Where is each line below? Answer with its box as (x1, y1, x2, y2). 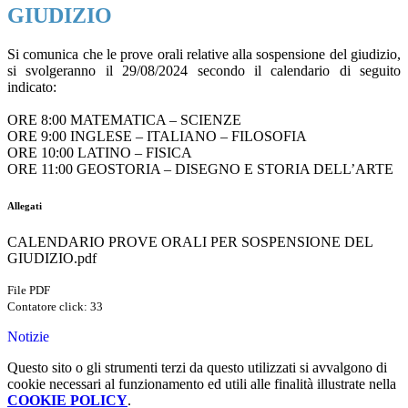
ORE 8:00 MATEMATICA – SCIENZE (7, 112, 241, 128)
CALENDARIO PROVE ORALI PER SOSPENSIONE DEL (7, 234, 372, 250)
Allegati (7, 200, 42, 212)
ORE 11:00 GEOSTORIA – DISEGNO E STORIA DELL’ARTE (7, 161, 393, 178)
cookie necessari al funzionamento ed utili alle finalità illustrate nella (7, 376, 396, 393)
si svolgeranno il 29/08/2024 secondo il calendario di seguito (7, 63, 401, 79)
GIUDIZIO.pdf (7, 250, 97, 267)
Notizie (7, 329, 49, 345)
